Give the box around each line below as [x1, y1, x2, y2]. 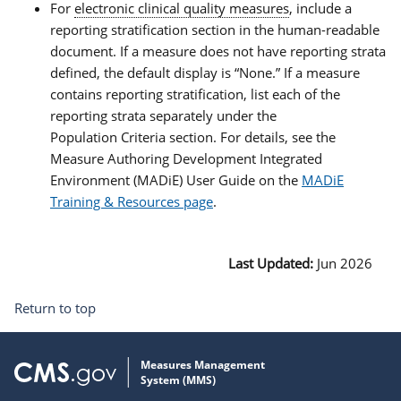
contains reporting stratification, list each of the [50, 84, 340, 103]
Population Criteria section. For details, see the [50, 127, 336, 146]
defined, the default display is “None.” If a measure [50, 63, 360, 81]
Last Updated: [228, 253, 317, 272]
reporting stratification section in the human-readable [50, 20, 380, 38]
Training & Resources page [50, 192, 213, 210]
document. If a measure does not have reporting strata [50, 41, 386, 60]
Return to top [14, 298, 96, 317]
